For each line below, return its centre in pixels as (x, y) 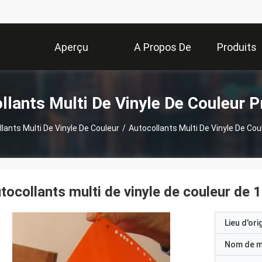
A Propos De (163, 47)
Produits (237, 47)
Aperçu (71, 47)
